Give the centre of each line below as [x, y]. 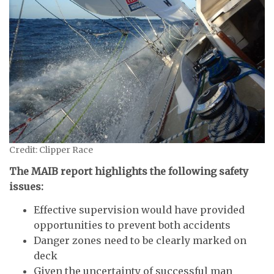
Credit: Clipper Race [51, 150]
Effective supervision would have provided [139, 209]
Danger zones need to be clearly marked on [140, 240]
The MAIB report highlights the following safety [129, 172]
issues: [26, 187]
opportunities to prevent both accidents [132, 225]
